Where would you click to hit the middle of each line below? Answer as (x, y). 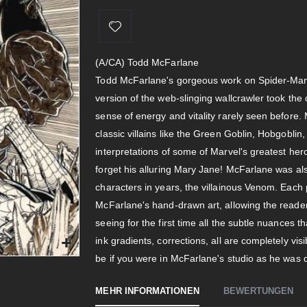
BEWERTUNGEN (258, 291)
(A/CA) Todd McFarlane (147, 62)
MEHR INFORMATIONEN (147, 291)
